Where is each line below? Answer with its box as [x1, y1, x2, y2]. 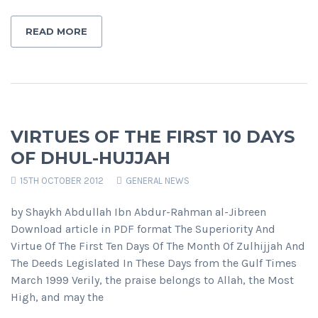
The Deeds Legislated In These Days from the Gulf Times [11, 256, 297, 270]
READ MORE [26, 26, 87, 38]
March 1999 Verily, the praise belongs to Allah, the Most [11, 273, 294, 287]
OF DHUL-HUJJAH [11, 148, 170, 169]
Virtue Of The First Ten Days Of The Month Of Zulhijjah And [11, 239, 305, 253]
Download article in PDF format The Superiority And [11, 222, 275, 236]
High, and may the [11, 290, 104, 305]
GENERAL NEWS [126, 175, 190, 187]
